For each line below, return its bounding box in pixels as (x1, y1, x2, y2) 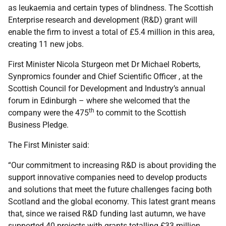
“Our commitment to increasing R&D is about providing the (8, 160, 216, 170)
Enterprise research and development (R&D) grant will (8, 15, 197, 25)
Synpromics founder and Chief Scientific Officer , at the (8, 72, 202, 81)
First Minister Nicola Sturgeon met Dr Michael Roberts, (8, 60, 200, 69)
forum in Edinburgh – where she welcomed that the (8, 96, 190, 105)
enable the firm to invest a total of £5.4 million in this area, (8, 27, 214, 37)
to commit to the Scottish (94, 108, 186, 118)
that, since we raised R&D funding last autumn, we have (8, 209, 205, 218)
